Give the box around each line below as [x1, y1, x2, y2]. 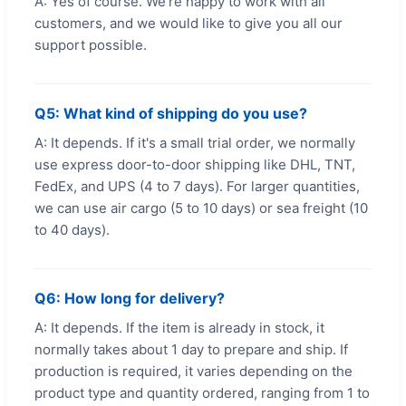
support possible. [34, 35, 147, 53]
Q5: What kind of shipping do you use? [34, 103, 307, 122]
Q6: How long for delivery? [34, 288, 225, 307]
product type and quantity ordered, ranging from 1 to [34, 383, 370, 401]
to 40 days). [34, 220, 110, 238]
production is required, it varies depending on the [34, 362, 353, 380]
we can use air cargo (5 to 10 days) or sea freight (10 [34, 198, 368, 217]
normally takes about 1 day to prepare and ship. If [34, 340, 348, 358]
